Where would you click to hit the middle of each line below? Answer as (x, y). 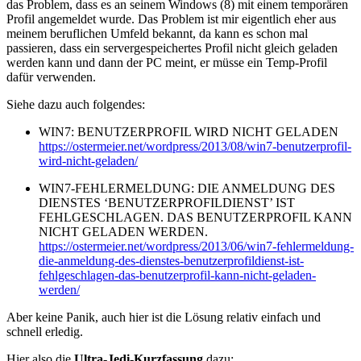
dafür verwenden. (51, 77)
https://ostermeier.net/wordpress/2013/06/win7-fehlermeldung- (196, 246)
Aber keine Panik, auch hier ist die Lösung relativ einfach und (164, 317)
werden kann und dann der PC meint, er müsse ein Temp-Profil (167, 62)
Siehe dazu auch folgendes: (76, 104)
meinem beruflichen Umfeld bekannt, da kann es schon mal (157, 33)
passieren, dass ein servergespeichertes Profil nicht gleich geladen (172, 48)
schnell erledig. (45, 331)
